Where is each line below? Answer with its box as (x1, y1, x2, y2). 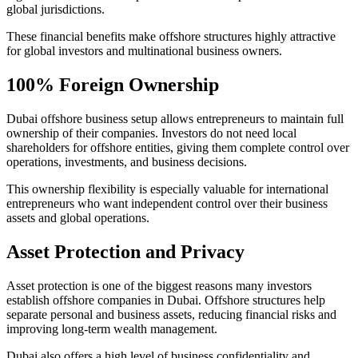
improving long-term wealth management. (6, 321, 217, 336)
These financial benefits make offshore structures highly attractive (6, 29, 336, 43)
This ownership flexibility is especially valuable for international (6, 181, 328, 196)
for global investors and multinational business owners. (6, 43, 282, 58)
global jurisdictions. (6, 2, 105, 16)
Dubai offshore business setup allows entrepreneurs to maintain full (6, 111, 344, 125)
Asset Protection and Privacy (6, 241, 245, 262)
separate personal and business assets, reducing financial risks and (6, 307, 336, 321)
